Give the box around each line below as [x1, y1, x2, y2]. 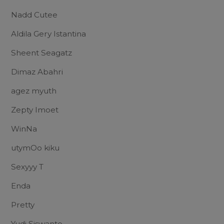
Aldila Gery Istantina [11, 28, 86, 38]
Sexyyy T [11, 161, 43, 171]
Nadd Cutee [11, 9, 57, 19]
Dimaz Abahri [11, 66, 63, 76]
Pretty [11, 199, 34, 209]
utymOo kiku [11, 142, 59, 152]
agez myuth [11, 85, 56, 95]
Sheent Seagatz [11, 47, 72, 57]
